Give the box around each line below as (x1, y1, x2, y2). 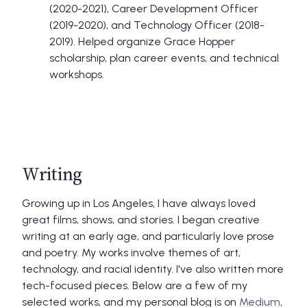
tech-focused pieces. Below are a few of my (22, 278, 247, 292)
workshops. (49, 67, 104, 81)
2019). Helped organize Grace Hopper (49, 34, 235, 48)
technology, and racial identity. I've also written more (22, 262, 284, 275)
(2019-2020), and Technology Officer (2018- (49, 18, 265, 32)
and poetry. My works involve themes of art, (22, 245, 241, 259)
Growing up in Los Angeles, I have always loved (22, 196, 256, 210)
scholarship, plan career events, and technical (49, 51, 279, 64)
